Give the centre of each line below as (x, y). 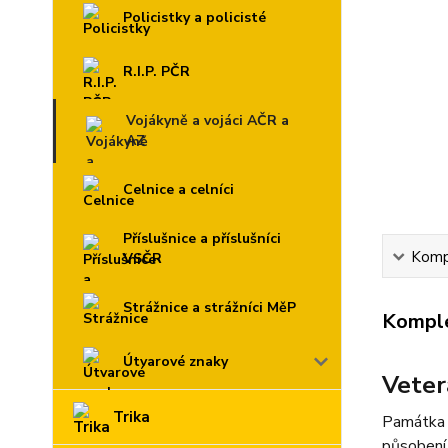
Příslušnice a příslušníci (202, 238)
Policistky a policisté (194, 17)
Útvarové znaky (175, 361)
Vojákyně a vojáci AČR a (207, 120)
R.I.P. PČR (156, 71)
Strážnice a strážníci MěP (209, 307)
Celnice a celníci (178, 189)
